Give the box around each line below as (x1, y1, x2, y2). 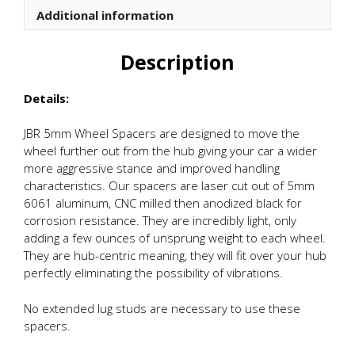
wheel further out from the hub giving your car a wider (24, 143, 317, 158)
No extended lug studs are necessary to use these (24, 300, 300, 316)
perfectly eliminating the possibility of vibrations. (24, 265, 283, 281)
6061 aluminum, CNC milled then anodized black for (24, 195, 302, 211)
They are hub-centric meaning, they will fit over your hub (24, 247, 326, 263)
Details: (24, 90, 69, 106)
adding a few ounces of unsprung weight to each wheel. (24, 230, 326, 246)
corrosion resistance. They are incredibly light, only (24, 212, 296, 228)
